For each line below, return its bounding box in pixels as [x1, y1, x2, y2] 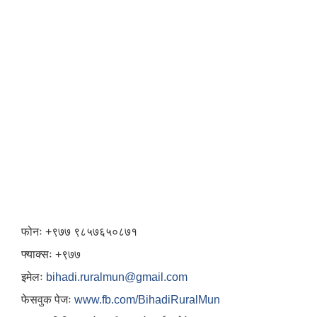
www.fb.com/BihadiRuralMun [74, 294, 220, 306]
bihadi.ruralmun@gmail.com [46, 271, 188, 283]
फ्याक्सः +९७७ [21, 248, 83, 260]
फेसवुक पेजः [21, 294, 74, 306]
